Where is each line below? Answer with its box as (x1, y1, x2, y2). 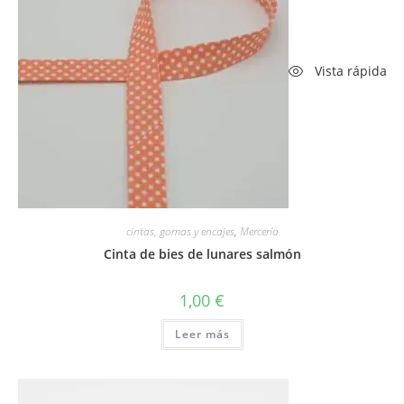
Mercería (239, 223, 279, 239)
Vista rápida (310, 62, 387, 80)
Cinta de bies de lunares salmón (103, 244, 301, 262)
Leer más (174, 326, 230, 342)
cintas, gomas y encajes (125, 223, 234, 239)
